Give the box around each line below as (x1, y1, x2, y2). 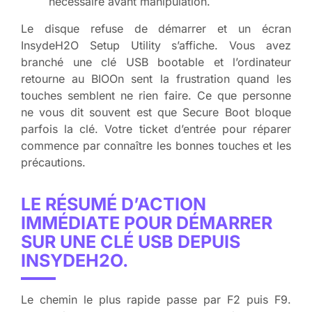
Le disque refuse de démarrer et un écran (21, 21, 291, 36)
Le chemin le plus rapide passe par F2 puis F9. (21, 292, 291, 306)
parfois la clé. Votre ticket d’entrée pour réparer (21, 121, 291, 136)
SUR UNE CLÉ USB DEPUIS (21, 231, 240, 252)
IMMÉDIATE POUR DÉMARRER (21, 212, 272, 233)
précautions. (21, 155, 86, 169)
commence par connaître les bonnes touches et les (21, 138, 291, 153)
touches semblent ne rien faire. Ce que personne (21, 88, 291, 102)
